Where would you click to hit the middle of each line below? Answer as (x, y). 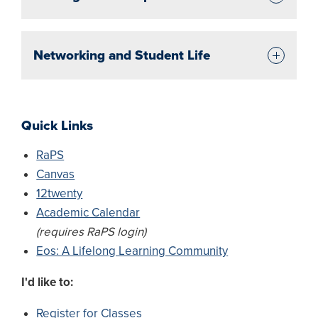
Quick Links (57, 125)
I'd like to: (47, 282)
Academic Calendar (88, 212)
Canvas (56, 174)
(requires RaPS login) (92, 231)
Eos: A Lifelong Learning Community (132, 251)
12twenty (60, 193)
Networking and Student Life (122, 55)
